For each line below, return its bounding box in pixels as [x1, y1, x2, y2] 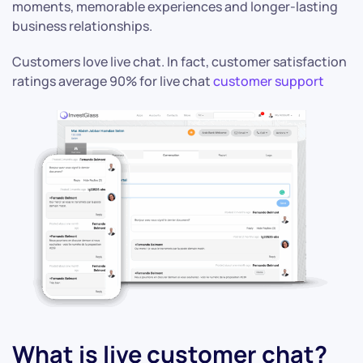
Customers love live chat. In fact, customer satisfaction [12, 53, 347, 71]
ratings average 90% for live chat [12, 72, 213, 91]
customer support [213, 72, 324, 91]
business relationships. [12, 17, 152, 36]
